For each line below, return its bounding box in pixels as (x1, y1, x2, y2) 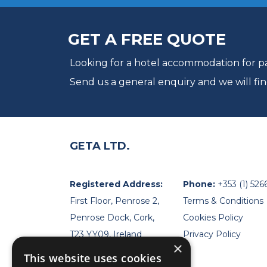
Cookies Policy (183, 212, 243, 223)
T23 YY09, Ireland (70, 229, 142, 240)
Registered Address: (70, 179, 163, 190)
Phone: (183, 179, 218, 190)
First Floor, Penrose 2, (70, 195, 159, 207)
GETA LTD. (70, 139, 130, 153)
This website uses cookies (24, 251, 162, 265)
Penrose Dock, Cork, (70, 212, 154, 223)
